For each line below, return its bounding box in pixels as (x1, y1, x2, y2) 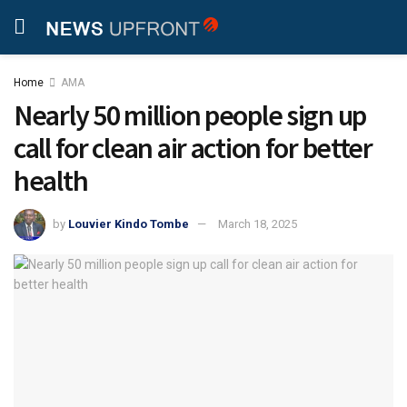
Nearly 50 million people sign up (14, 97, 367, 134)
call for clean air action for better (14, 130, 372, 166)
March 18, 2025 (218, 216, 297, 231)
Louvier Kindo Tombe (68, 216, 189, 231)
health (14, 163, 88, 199)
